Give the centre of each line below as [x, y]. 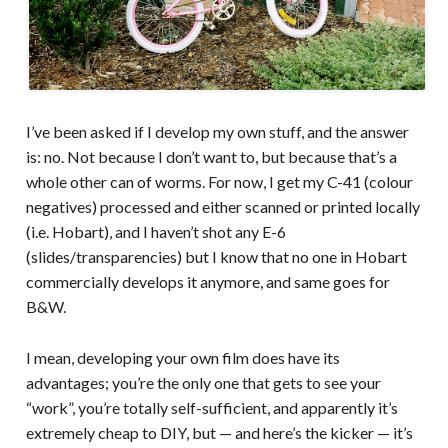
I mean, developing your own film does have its [182, 357]
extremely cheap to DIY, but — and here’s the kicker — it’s [219, 432]
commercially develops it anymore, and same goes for [207, 282]
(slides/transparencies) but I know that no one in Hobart [216, 257]
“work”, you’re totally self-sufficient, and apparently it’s [211, 407]
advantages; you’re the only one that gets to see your [203, 382]
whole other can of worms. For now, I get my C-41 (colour [219, 182]
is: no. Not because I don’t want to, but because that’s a [211, 157]
